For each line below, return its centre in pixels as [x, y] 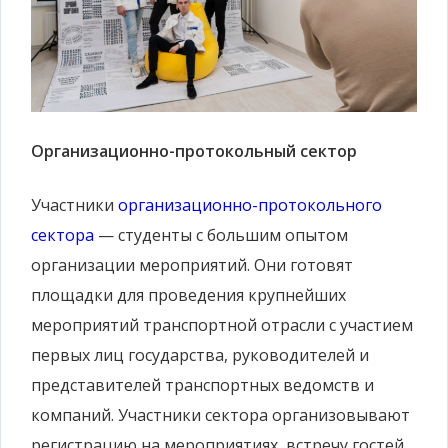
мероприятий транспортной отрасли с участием [222, 325]
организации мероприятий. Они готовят [192, 265]
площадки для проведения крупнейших [188, 295]
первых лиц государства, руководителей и [200, 355]
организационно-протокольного [250, 205]
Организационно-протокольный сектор [194, 151]
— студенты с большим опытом [221, 235]
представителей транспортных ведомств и [202, 385]
